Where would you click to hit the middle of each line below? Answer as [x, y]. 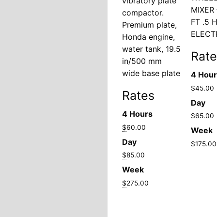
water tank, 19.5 [151, 49]
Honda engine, [148, 37]
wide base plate [151, 73]
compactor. [143, 12]
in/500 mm [142, 61]
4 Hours [137, 114]
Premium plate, [149, 24]
